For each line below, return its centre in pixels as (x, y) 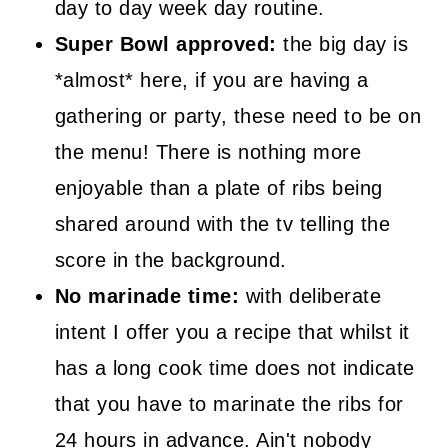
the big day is (346, 44)
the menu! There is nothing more (208, 152)
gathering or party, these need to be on (238, 116)
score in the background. (170, 260)
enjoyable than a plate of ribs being (218, 188)
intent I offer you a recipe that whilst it (232, 332)
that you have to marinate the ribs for (229, 404)
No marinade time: (147, 296)
